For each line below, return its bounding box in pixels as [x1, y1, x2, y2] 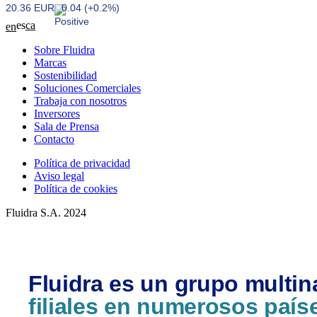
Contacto [34, 133, 74, 145]
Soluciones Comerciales [34, 82, 141, 94]
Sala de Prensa [34, 120, 99, 132]
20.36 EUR [6, 2, 54, 13]
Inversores [34, 108, 80, 120]
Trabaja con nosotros [34, 95, 127, 107]
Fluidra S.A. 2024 [6, 207, 86, 219]
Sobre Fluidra [34, 44, 95, 56]
